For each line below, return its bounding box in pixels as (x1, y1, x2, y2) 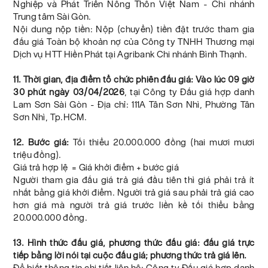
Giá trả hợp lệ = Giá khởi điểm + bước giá (13, 162, 179, 173)
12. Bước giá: (13, 137, 69, 148)
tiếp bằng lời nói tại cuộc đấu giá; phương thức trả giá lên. (13, 250, 247, 261)
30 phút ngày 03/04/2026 (13, 87, 125, 98)
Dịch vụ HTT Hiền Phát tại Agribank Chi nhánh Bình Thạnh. (13, 49, 247, 60)
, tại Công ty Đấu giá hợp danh (124, 87, 255, 98)
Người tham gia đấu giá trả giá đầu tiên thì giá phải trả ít (13, 175, 255, 185)
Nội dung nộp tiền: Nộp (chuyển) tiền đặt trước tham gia (13, 24, 255, 35)
